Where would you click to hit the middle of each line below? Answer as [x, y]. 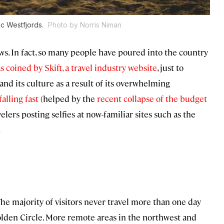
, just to [170, 68]
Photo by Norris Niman [85, 25]
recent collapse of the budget [152, 99]
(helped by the [68, 99]
